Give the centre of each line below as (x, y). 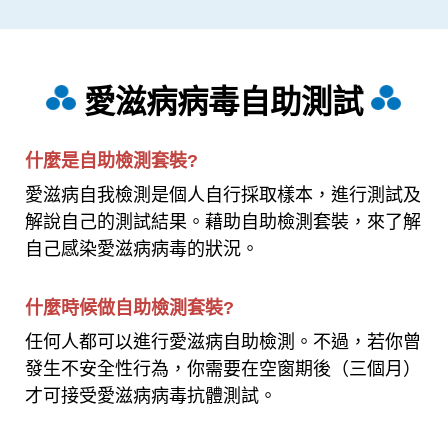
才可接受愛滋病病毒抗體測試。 (151, 395)
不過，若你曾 (367, 341)
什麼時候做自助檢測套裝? (130, 307)
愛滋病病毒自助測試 (224, 100)
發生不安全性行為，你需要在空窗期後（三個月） (223, 368)
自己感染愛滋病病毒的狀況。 (142, 248)
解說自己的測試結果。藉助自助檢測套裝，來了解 (223, 221)
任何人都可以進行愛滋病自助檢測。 (169, 341)
